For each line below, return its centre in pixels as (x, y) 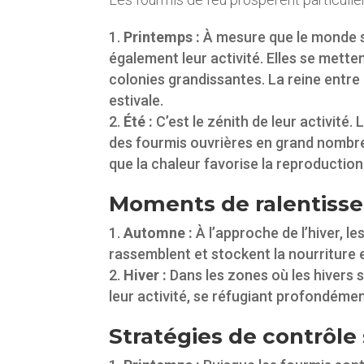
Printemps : (162, 37)
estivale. (136, 100)
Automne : (158, 232)
